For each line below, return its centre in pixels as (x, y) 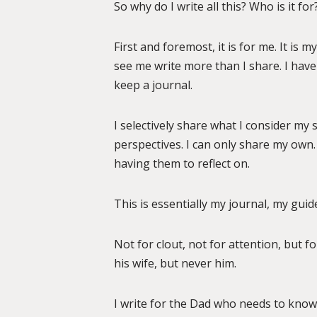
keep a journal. (153, 85)
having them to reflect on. (181, 163)
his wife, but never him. (175, 263)
